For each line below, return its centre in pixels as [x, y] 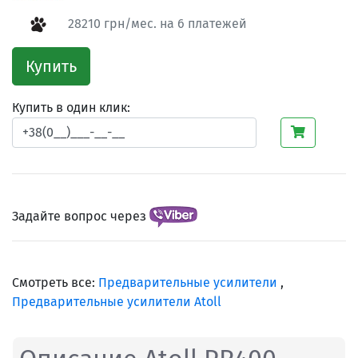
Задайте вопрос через [81, 216]
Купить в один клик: [71, 108]
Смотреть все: [55, 283]
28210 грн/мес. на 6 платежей [156, 24]
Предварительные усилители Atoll [117, 302]
